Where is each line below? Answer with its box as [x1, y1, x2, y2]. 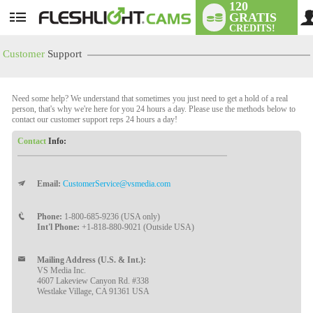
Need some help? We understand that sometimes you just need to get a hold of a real [12, 94, 289, 103]
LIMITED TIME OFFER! [65, 189, 262, 208]
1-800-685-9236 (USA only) [62, 212, 161, 221]
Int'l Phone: [37, 222, 80, 232]
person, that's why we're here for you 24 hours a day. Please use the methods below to [12, 104, 296, 114]
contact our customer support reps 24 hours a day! [12, 115, 178, 124]
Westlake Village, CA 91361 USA [37, 286, 150, 296]
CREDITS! [229, 23, 276, 34]
